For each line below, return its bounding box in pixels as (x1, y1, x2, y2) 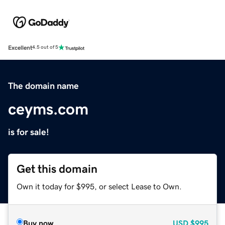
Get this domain (17, 163, 97, 175)
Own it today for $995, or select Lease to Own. (17, 182, 182, 190)
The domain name (8, 81, 79, 90)
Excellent (8, 44, 32, 51)
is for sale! (8, 127, 49, 137)
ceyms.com (8, 100, 88, 117)
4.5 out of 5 (32, 45, 58, 50)
